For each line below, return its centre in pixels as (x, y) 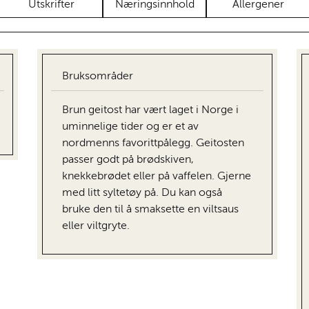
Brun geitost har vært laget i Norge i (150, 110)
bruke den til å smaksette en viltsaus (150, 209)
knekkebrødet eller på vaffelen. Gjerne (157, 176)
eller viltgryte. (96, 226)
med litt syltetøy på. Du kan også (142, 193)
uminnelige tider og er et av (130, 127)
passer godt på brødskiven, (128, 160)
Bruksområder (98, 76)
